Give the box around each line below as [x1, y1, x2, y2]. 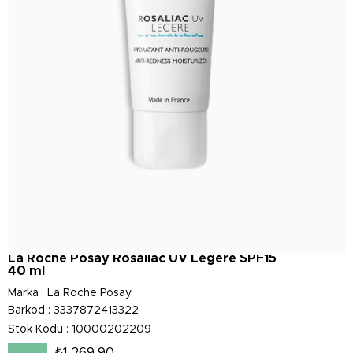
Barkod [8, 305, 45, 316]
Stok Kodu [8, 324, 63, 335]
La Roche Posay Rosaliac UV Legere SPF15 [8, 252, 277, 265]
